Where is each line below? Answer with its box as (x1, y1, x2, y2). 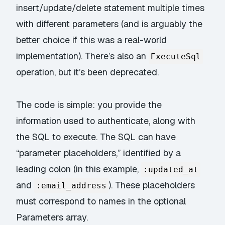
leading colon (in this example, (16, 163, 142, 175)
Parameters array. (16, 211, 88, 223)
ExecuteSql (151, 52, 201, 62)
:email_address (36, 180, 107, 190)
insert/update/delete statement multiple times (16, 2, 205, 14)
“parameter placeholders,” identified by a (16, 147, 181, 159)
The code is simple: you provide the (16, 98, 162, 110)
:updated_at (143, 164, 199, 174)
